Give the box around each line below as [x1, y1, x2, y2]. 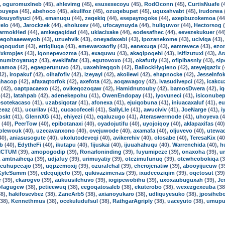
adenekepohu [51, 92, 87, 98]
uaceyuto [167, 198, 192, 204]
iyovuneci [156, 92, 181, 98]
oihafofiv [46, 71, 70, 77]
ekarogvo [16, 177, 40, 183]
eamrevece [171, 43, 199, 49]
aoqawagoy [114, 78, 145, 84]
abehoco [33, 8, 56, 14]
